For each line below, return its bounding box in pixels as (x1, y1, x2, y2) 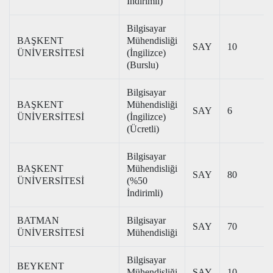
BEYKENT (17, 261, 64, 271)
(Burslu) (127, 60, 158, 70)
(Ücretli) (127, 124, 159, 134)
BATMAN (17, 215, 59, 225)
